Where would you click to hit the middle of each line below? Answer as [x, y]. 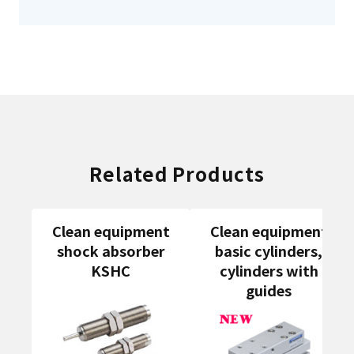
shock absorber [111, 250]
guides [269, 290]
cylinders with [269, 270]
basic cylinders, [269, 250]
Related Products [177, 173]
